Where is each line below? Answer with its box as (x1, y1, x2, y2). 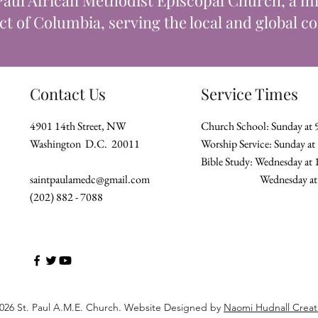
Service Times (201, 83, 298, 104)
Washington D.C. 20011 (30, 136, 140, 151)
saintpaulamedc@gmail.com (30, 172, 150, 187)
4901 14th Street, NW (30, 119, 126, 133)
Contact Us (30, 83, 106, 104)
